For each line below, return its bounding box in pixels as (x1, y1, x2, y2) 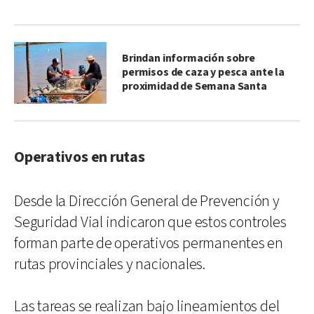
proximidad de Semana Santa (122, 78, 267, 94)
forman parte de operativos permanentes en (14, 233, 283, 254)
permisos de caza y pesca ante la (122, 64, 285, 80)
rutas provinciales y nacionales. (14, 254, 205, 275)
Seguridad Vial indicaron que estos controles (14, 212, 287, 233)
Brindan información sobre (122, 50, 255, 66)
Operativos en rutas (14, 146, 145, 168)
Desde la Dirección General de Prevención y (14, 191, 280, 212)
